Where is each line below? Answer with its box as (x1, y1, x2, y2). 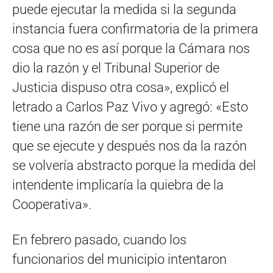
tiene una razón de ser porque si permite (12, 119, 243, 134)
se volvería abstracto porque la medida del (12, 158, 256, 173)
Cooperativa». (12, 197, 91, 212)
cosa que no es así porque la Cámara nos (12, 41, 250, 56)
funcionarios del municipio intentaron (12, 252, 227, 267)
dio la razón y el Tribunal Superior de (12, 60, 219, 76)
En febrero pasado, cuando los (12, 232, 186, 247)
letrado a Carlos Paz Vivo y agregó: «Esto (12, 99, 248, 115)
